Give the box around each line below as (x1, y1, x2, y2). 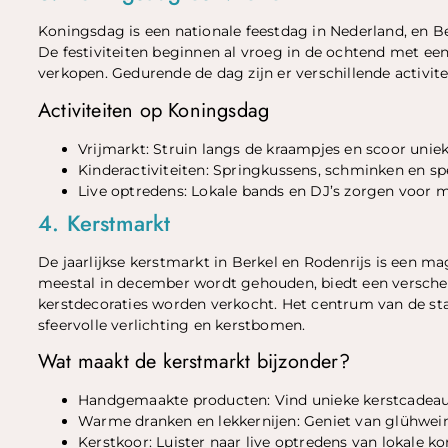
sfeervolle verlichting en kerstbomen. (38, 315, 306, 334)
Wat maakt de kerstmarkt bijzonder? (38, 347, 350, 377)
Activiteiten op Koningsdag (38, 95, 270, 125)
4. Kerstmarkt (38, 206, 171, 239)
